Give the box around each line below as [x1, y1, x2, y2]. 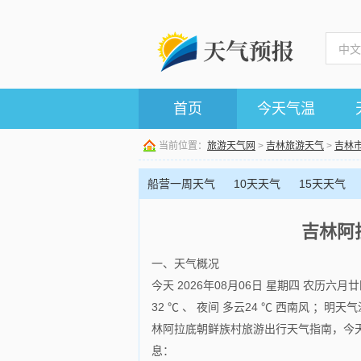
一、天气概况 [151, 257, 219, 270]
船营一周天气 [147, 177, 215, 190]
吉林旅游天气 [266, 140, 324, 151]
